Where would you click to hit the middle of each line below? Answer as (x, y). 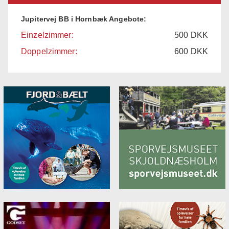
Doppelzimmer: (49, 51)
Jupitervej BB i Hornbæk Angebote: (84, 19)
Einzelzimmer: (47, 35)
